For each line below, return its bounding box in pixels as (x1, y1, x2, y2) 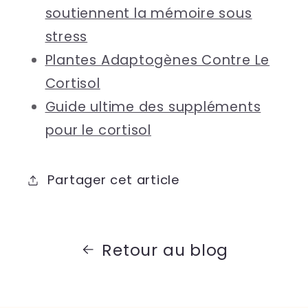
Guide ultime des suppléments (45, 97, 261, 116)
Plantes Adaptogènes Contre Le (45, 50, 270, 69)
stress (45, 27, 88, 46)
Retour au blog (102, 238, 229, 261)
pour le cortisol (45, 120, 151, 140)
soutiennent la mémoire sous (45, 3, 252, 23)
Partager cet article (47, 170, 179, 188)
